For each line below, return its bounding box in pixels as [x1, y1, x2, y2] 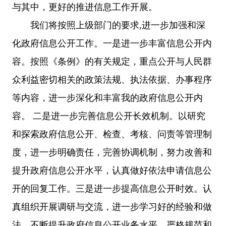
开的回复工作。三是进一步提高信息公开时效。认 [12, 183, 212, 194]
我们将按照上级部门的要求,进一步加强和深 [12, 20, 205, 30]
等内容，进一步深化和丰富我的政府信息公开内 [12, 92, 203, 103]
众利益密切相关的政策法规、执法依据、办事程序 [12, 74, 212, 85]
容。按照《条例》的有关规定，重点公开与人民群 [12, 56, 212, 67]
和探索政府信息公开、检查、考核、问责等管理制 [12, 129, 212, 139]
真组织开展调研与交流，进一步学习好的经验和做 [12, 201, 212, 212]
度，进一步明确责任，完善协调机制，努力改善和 [12, 147, 212, 157]
